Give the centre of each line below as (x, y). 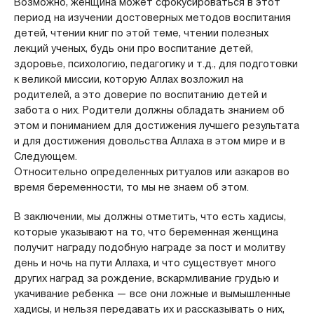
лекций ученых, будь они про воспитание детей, (133, 48)
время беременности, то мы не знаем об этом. (131, 187)
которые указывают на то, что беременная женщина (146, 232)
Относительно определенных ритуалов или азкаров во (151, 172)
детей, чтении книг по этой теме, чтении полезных (141, 33)
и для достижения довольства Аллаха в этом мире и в (149, 141)
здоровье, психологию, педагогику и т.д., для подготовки (156, 64)
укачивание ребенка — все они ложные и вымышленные (152, 294)
